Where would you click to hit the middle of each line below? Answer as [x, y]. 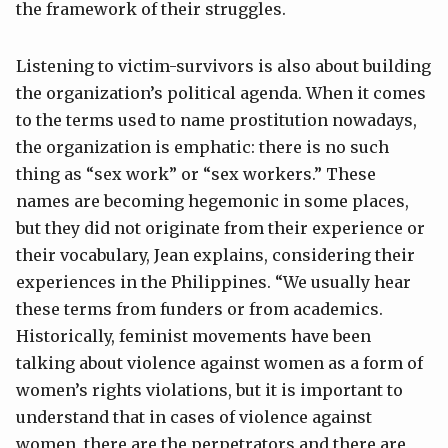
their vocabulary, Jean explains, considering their [215, 255]
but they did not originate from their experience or [220, 228]
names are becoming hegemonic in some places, [212, 201]
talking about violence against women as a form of [219, 363]
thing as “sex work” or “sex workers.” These [196, 174]
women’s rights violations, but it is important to [209, 390]
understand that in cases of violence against [194, 417]
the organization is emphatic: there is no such [202, 147]
